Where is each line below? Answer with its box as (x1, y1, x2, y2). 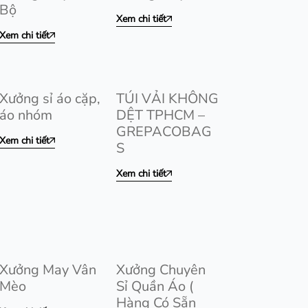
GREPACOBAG (116, 122, 212, 141)
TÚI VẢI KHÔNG (116, 89, 219, 108)
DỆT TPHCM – (116, 106, 205, 124)
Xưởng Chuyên (116, 261, 206, 279)
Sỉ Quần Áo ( (116, 277, 193, 296)
